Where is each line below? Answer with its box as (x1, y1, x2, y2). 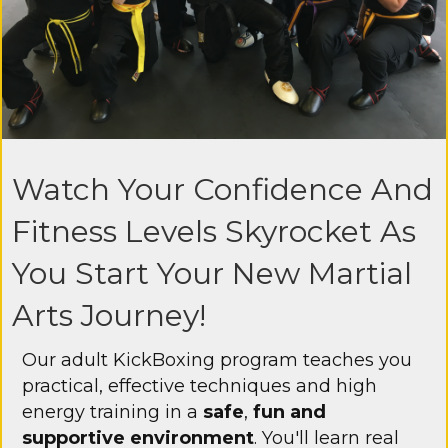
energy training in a (22, 401, 203, 424)
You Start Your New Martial (12, 255, 412, 293)
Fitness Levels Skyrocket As (12, 213, 416, 251)
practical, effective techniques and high (22, 375, 377, 398)
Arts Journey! (12, 297, 206, 335)
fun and (253, 401, 326, 424)
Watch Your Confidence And (12, 171, 433, 209)
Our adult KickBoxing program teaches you (22, 349, 412, 372)
